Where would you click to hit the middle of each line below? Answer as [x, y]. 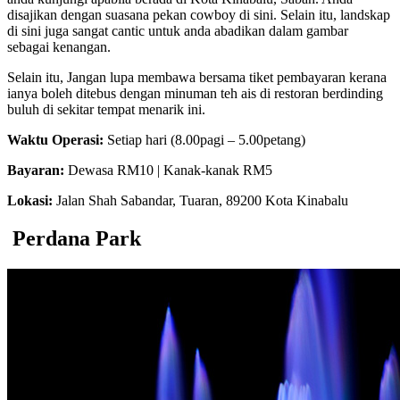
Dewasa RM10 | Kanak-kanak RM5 [168, 170]
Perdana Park [77, 238]
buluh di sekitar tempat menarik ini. [106, 109]
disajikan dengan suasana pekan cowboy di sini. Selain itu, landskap [199, 14]
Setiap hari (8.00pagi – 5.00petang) [204, 139]
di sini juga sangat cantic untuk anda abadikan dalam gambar [178, 30]
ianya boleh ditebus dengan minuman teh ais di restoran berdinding [195, 93]
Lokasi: [30, 200]
